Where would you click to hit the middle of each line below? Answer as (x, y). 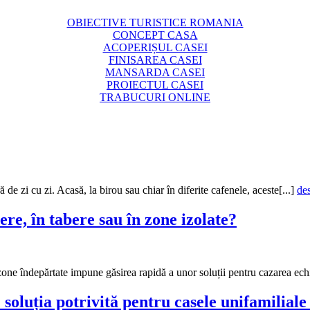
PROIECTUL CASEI (155, 84)
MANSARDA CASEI (155, 72)
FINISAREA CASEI (155, 60)
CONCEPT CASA (155, 35)
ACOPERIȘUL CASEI (155, 47)
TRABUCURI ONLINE (155, 97)
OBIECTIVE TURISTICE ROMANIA (155, 22)
